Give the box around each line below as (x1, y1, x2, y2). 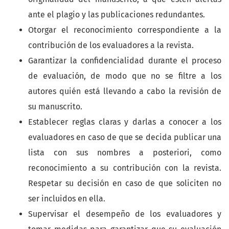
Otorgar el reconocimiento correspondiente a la (28, 25, 221, 35)
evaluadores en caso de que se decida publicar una (28, 132, 221, 143)
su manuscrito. (28, 102, 82, 112)
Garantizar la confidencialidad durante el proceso (28, 56, 221, 66)
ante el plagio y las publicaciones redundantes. (28, 10, 205, 20)
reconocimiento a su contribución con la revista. (28, 163, 221, 173)
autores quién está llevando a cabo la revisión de (28, 86, 221, 97)
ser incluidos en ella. (28, 194, 105, 204)
